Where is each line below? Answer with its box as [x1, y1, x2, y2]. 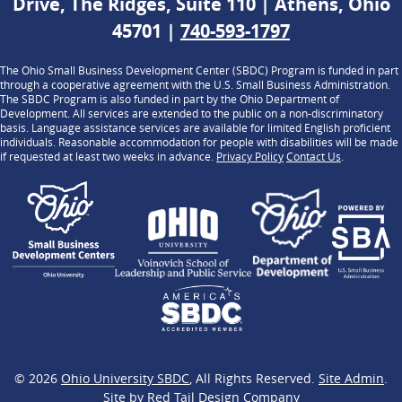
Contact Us [286, 149, 341, 164]
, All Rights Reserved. [189, 369, 319, 387]
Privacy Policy [216, 149, 284, 164]
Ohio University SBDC [61, 369, 189, 387]
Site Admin [319, 369, 384, 387]
